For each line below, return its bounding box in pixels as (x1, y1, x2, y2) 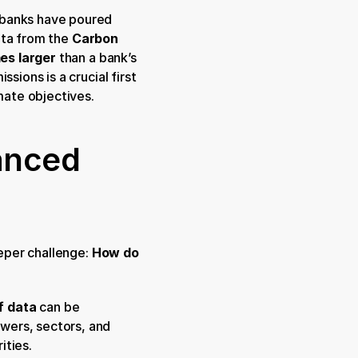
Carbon (71, 30, 118, 46)
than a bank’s (55, 50, 137, 66)
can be (36, 299, 80, 315)
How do (91, 245, 139, 261)
